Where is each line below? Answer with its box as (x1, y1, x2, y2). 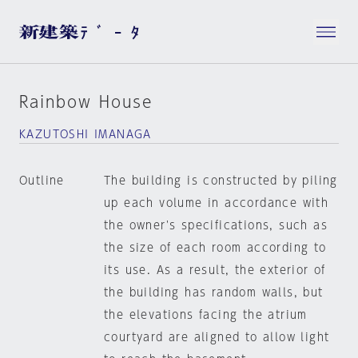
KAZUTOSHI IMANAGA (19, 129, 152, 140)
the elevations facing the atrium (103, 309, 308, 320)
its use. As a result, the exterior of (103, 265, 326, 276)
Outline (19, 175, 65, 186)
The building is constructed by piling (103, 175, 338, 186)
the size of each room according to (103, 242, 327, 253)
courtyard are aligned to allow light (103, 332, 330, 343)
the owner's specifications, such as (103, 220, 328, 231)
